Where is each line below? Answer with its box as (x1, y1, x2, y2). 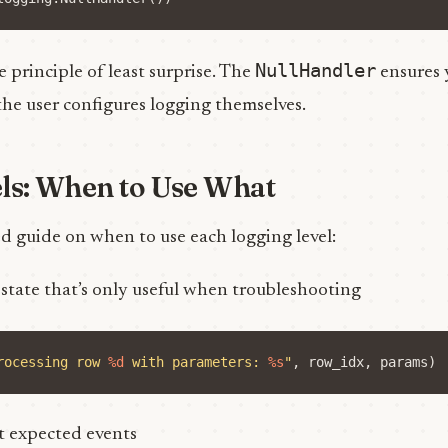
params (380, 354, 428, 370)
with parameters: (124, 354, 268, 370)
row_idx (308, 354, 364, 370)
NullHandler (255, 59, 376, 81)
